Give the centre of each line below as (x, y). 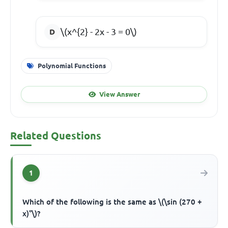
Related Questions (56, 136)
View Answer (119, 94)
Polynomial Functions (72, 65)
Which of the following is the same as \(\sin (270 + (112, 202)
